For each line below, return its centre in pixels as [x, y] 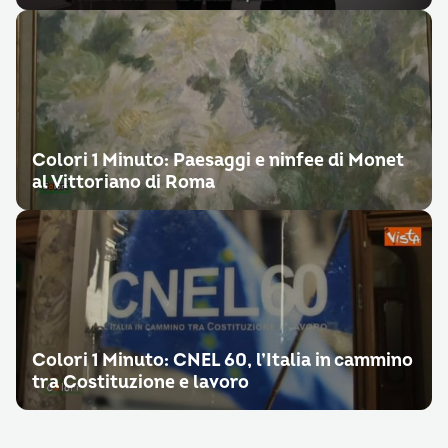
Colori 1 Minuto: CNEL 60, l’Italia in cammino [222, 360]
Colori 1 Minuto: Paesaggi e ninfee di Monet [218, 160]
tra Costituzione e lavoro [140, 382]
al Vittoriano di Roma [123, 182]
